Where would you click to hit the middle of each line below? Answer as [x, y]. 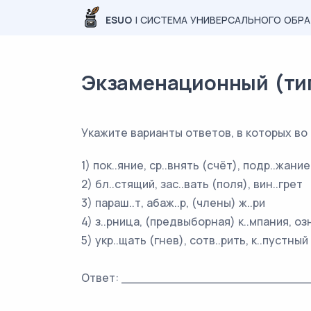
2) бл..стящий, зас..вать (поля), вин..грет [192, 184]
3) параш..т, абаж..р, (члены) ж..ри [173, 203]
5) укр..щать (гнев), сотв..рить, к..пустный [195, 240]
